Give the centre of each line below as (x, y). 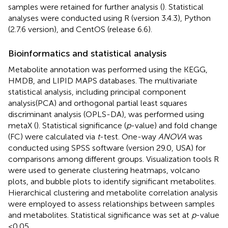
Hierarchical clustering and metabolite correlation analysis (113, 192)
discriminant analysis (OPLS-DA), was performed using (106, 114)
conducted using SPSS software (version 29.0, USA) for (107, 148)
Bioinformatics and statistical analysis (87, 53)
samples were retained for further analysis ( (85, 7)
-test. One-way (129, 136)
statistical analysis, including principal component (97, 92)
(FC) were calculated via (53, 136)
